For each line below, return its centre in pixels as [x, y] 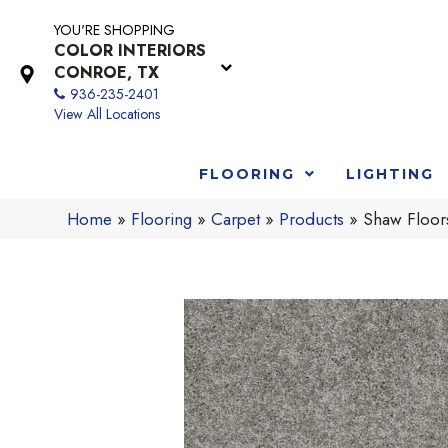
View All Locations [107, 114]
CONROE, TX [106, 72]
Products [312, 218]
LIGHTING [389, 173]
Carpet [236, 218]
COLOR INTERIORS [130, 50]
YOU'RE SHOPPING [114, 30]
